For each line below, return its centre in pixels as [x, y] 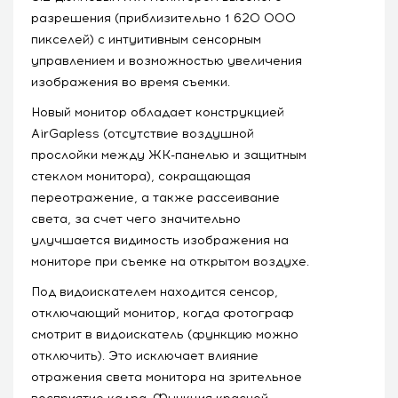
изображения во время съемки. [131, 82]
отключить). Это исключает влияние [145, 355]
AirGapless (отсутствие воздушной [143, 133]
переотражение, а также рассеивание [155, 197]
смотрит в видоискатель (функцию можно [165, 334]
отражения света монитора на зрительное [167, 377]
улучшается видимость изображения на [160, 240]
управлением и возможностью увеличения [167, 60]
